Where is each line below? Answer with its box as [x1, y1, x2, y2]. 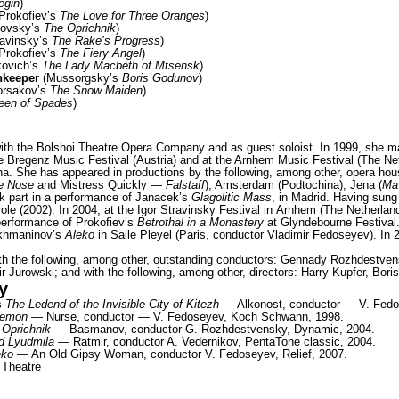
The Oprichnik [44, 20, 116, 35]
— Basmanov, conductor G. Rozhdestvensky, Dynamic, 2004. [51, 322, 375, 336]
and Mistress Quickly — [34, 177, 166, 191]
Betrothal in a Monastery [137, 215, 264, 229]
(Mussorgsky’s [39, 70, 122, 85]
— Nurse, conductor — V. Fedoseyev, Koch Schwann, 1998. [28, 309, 344, 323]
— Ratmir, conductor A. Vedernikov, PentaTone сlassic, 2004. [54, 334, 376, 348]
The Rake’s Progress [52, 33, 160, 47]
